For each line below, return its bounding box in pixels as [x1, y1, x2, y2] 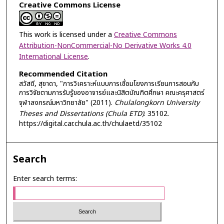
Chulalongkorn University [114, 97, 199, 108]
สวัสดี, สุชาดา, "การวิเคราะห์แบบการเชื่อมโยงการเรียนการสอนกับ [18, 78, 199, 89]
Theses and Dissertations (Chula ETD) [18, 108, 144, 119]
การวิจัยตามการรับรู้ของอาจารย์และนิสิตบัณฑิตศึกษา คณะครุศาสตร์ [18, 87, 204, 98]
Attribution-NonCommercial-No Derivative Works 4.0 [18, 40, 191, 51]
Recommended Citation [18, 68, 107, 80]
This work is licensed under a [18, 29, 114, 40]
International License [18, 51, 88, 62]
